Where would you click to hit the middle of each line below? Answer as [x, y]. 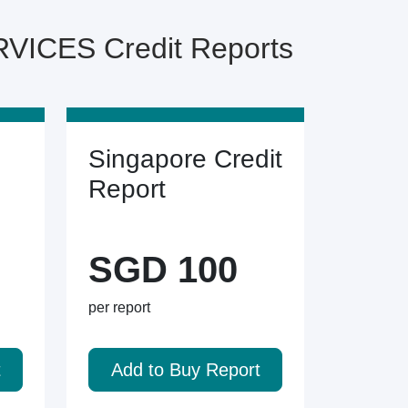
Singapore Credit [185, 159]
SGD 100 [163, 270]
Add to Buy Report [185, 370]
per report [119, 307]
